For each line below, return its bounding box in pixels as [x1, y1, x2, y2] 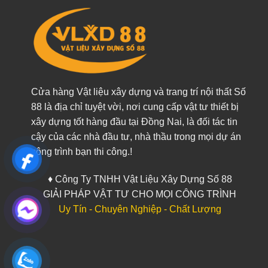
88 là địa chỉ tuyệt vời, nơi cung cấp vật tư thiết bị [31, 101, 239, 112]
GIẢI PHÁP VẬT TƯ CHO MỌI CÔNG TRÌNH [43, 188, 237, 199]
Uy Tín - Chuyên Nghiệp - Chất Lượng [58, 203, 221, 214]
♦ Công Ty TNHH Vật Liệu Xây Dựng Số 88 [47, 173, 232, 184]
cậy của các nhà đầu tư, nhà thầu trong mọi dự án [31, 131, 241, 142]
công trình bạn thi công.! [31, 146, 132, 157]
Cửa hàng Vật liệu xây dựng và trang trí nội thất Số [31, 86, 246, 97]
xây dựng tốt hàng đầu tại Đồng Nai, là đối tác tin [31, 116, 237, 127]
